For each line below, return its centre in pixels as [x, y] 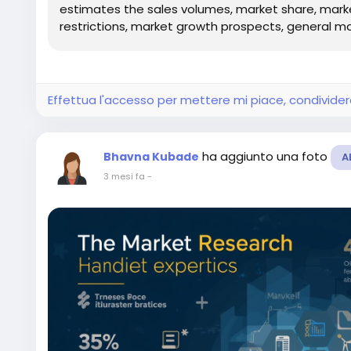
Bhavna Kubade [151, 157]
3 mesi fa [124, 176]
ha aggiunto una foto [266, 156]
